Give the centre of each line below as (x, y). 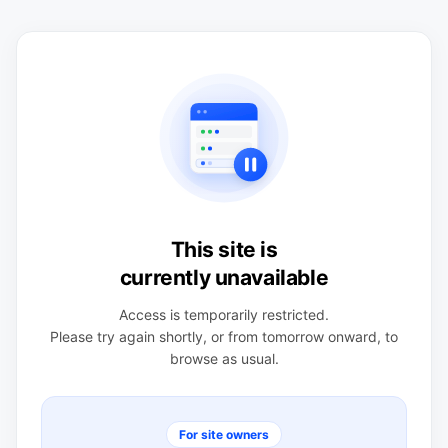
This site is (224, 249)
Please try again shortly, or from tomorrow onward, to (224, 336)
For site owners (224, 434)
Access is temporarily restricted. (224, 314)
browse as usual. (224, 358)
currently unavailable (224, 277)
